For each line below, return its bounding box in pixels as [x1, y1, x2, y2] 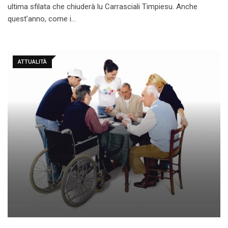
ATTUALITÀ [18, 58, 47, 65]
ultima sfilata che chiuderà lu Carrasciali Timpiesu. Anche [8, 2, 197, 11]
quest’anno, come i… [8, 14, 76, 23]
